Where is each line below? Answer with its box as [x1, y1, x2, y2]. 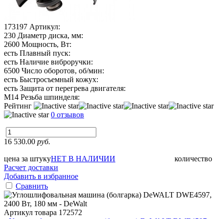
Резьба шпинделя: [21, 92, 80, 101]
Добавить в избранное [4, 172, 78, 180]
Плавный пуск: [20, 48, 70, 57]
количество [175, 154, 212, 163]
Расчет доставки [4, 163, 58, 172]
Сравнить [16, 181, 48, 190]
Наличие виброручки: [20, 57, 93, 66]
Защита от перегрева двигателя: [20, 84, 126, 92]
